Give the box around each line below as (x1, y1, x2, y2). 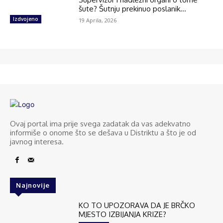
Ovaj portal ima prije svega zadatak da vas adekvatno (10, 118, 191, 128)
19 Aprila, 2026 (79, 16, 117, 24)
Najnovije (16, 181, 50, 189)
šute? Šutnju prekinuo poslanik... (79, 3, 187, 13)
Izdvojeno (13, 15, 38, 22)
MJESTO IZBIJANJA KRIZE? (79, 209, 167, 219)
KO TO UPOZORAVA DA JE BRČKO (79, 200, 196, 210)
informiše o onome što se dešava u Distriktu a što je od (10, 127, 196, 137)
